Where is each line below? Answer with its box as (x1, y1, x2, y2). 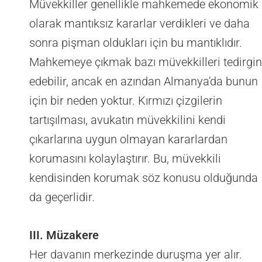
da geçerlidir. (29, 190, 95, 205)
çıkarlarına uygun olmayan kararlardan (29, 132, 227, 147)
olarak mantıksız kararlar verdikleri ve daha (29, 16, 250, 31)
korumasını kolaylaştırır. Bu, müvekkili (29, 151, 221, 166)
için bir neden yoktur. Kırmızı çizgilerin (29, 94, 222, 108)
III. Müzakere (29, 228, 99, 243)
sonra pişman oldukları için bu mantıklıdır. (29, 36, 242, 50)
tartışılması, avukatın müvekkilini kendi (29, 113, 226, 127)
